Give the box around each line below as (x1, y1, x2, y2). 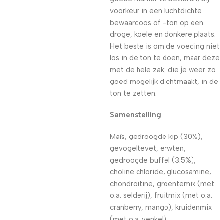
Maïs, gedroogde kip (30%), (110, 132, 203, 141)
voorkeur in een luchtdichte (110, 6, 202, 15)
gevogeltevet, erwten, (110, 144, 186, 153)
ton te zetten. (110, 89, 157, 98)
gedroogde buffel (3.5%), (110, 156, 196, 165)
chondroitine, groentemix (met (110, 179, 214, 188)
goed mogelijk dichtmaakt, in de (110, 77, 218, 86)
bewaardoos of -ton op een (110, 18, 203, 27)
